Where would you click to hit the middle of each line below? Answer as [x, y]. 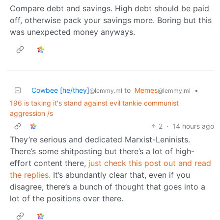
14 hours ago [193, 126]
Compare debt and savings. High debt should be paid [110, 9]
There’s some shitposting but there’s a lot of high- [102, 151]
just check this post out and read [150, 163]
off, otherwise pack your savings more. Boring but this [111, 20]
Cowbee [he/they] [60, 90]
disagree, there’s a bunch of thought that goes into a [108, 187]
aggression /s [31, 113]
